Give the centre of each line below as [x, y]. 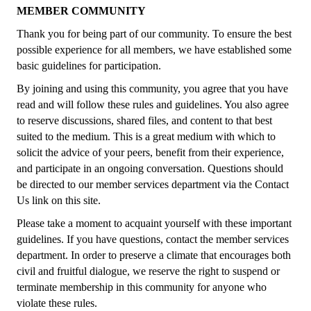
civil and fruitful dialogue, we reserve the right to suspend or [148, 271]
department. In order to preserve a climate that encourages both [154, 255]
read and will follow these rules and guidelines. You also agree [153, 104]
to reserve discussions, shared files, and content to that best [144, 120]
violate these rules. [57, 303]
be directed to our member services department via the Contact [153, 184]
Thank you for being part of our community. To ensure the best [154, 34]
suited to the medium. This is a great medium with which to [146, 136]
